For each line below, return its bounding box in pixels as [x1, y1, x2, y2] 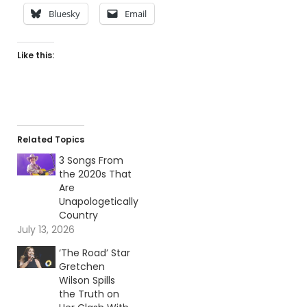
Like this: [17, 49, 54, 61]
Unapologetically [58, 194, 138, 208]
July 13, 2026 [17, 222, 75, 236]
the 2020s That [58, 167, 132, 181]
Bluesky [49, 7, 80, 20]
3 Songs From [58, 153, 123, 167]
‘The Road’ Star [58, 245, 130, 260]
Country [58, 208, 98, 222]
